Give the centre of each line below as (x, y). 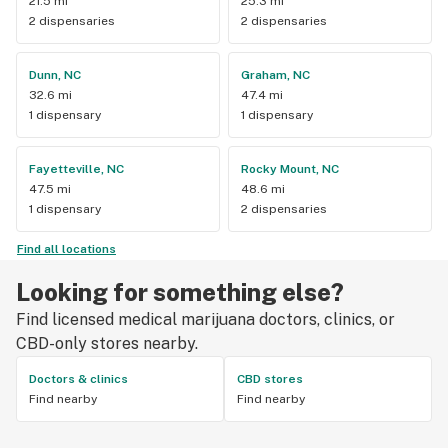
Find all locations (66, 248)
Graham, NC (275, 74)
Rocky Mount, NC (290, 168)
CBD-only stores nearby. (107, 343)
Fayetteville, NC (76, 168)
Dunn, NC (55, 74)
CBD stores (270, 378)
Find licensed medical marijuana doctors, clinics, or (205, 319)
